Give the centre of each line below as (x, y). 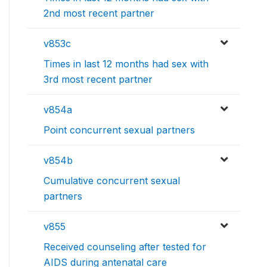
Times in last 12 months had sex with (126, 64)
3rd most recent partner (98, 80)
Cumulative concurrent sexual (112, 181)
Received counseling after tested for (125, 247)
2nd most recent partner (99, 13)
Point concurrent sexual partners (119, 130)
